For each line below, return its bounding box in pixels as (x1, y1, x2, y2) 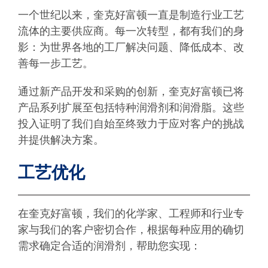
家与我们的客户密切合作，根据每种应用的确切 (18, 222, 244, 237)
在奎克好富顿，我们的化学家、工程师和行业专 (18, 206, 244, 221)
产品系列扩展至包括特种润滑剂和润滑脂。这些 (18, 100, 244, 115)
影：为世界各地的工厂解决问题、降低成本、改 (18, 40, 244, 55)
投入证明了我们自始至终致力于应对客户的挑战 (18, 117, 244, 132)
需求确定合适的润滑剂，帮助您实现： (18, 238, 201, 253)
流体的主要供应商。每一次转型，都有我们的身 (18, 24, 244, 39)
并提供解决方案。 (18, 133, 104, 148)
